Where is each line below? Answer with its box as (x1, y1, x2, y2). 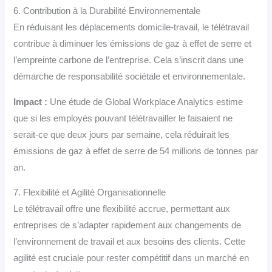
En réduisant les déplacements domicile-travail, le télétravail (13, 22, 250, 33)
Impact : (13, 97, 48, 107)
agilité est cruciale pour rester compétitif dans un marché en (13, 253, 250, 263)
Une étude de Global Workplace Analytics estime (47, 97, 243, 107)
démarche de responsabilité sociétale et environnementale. (13, 72, 246, 82)
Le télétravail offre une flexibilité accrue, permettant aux (13, 204, 231, 214)
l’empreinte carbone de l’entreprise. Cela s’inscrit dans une (13, 55, 244, 66)
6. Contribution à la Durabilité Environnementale (13, 6, 201, 16)
